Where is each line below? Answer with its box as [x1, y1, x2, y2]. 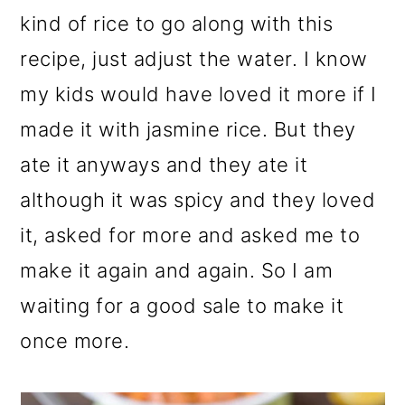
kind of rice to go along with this [20, 12, 334, 36]
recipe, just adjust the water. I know [20, 47, 368, 71]
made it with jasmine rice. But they [20, 118, 356, 142]
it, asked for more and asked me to [20, 223, 361, 248]
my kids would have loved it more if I [20, 82, 377, 107]
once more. [20, 329, 130, 353]
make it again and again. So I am [20, 259, 334, 283]
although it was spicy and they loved [20, 188, 376, 212]
